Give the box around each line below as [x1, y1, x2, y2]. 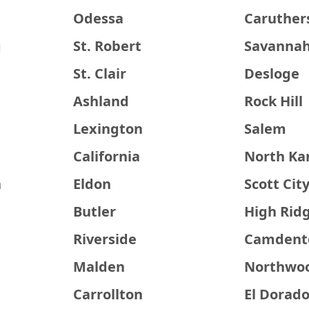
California [72, 147, 140, 166]
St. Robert [72, 37, 141, 55]
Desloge [244, 64, 300, 83]
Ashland [72, 92, 129, 110]
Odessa [72, 9, 123, 28]
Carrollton [72, 285, 143, 303]
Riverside [72, 230, 137, 248]
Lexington [72, 119, 143, 138]
